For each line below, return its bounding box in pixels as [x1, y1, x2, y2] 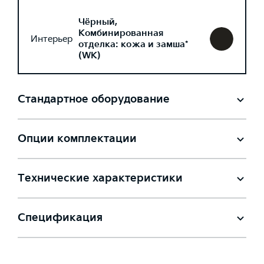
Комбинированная [78, 28, 163, 39]
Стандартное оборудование [18, 93, 170, 105]
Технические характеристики [18, 172, 183, 184]
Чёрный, [78, 16, 117, 28]
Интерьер [31, 33, 72, 45]
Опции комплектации [18, 133, 137, 145]
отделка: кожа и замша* [78, 39, 188, 50]
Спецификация [18, 212, 103, 224]
